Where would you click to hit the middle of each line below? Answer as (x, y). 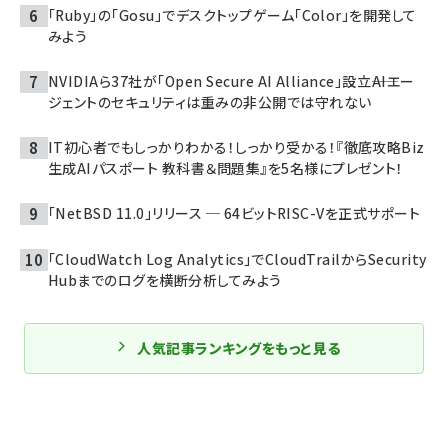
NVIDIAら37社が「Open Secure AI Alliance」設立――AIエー (231, 81)
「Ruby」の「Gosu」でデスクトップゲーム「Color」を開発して (232, 15)
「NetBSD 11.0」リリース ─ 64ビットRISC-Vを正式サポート (234, 213)
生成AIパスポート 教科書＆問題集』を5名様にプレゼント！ (226, 168)
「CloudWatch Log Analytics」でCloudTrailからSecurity (237, 259)
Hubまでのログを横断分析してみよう (165, 280)
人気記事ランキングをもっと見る (239, 348)
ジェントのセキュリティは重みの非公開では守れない (210, 102)
